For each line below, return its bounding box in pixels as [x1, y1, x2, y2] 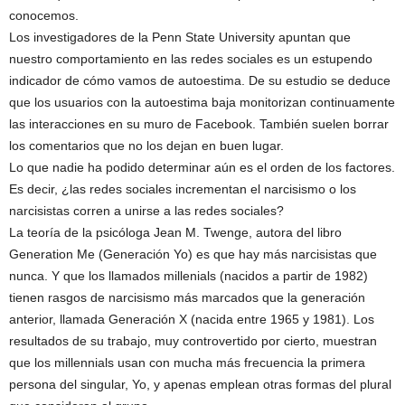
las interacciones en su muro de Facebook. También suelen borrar [9, 117, 389, 131]
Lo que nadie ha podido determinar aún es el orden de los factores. [9, 160, 395, 174]
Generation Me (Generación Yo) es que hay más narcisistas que [9, 247, 377, 261]
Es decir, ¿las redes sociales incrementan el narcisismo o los [9, 182, 356, 196]
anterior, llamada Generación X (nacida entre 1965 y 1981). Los [9, 312, 374, 326]
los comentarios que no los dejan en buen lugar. [9, 138, 284, 153]
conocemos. [9, 8, 79, 23]
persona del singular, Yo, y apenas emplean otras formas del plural [9, 377, 391, 391]
